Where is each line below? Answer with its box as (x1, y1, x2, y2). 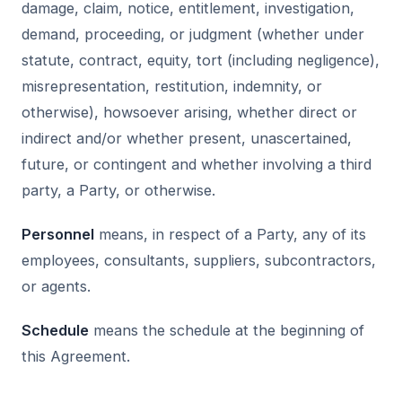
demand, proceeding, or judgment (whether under (22, 25, 364, 43)
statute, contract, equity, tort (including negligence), (22, 51, 380, 69)
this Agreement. (22, 347, 130, 365)
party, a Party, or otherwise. (22, 181, 215, 199)
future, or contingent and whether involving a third (22, 155, 371, 173)
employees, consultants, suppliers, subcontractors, (22, 251, 376, 269)
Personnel (22, 225, 94, 243)
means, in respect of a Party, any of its (94, 225, 366, 243)
